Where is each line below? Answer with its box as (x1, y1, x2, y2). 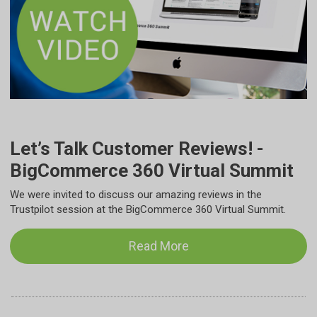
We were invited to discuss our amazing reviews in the (10, 188, 262, 201)
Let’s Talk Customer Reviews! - (10, 138, 264, 159)
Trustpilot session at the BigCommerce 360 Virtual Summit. (10, 203, 286, 216)
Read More (128, 238, 189, 253)
